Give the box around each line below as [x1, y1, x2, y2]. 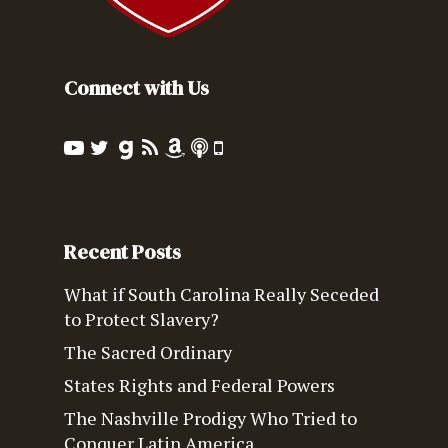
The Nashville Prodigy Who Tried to [64, 406, 357, 430]
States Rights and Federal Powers [64, 373, 335, 397]
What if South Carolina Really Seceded [64, 282, 379, 306]
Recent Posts [64, 238, 181, 266]
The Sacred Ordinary [64, 340, 232, 364]
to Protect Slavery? [64, 307, 219, 331]
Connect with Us [64, 74, 209, 102]
